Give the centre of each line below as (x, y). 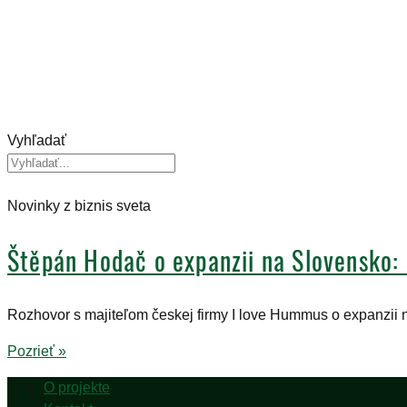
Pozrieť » (37, 352)
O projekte (77, 388)
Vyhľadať (37, 141)
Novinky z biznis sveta (79, 206)
